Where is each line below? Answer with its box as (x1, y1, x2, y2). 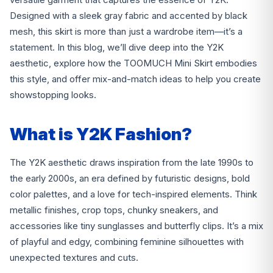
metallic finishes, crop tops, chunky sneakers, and (10, 204, 218, 216)
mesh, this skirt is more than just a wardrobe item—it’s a (10, 26, 243, 38)
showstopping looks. (10, 89, 96, 101)
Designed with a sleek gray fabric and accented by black (10, 10, 247, 22)
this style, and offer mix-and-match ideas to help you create (10, 73, 261, 85)
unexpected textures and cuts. (10, 252, 138, 264)
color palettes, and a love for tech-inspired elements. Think (10, 188, 257, 200)
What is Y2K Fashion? (10, 124, 192, 145)
